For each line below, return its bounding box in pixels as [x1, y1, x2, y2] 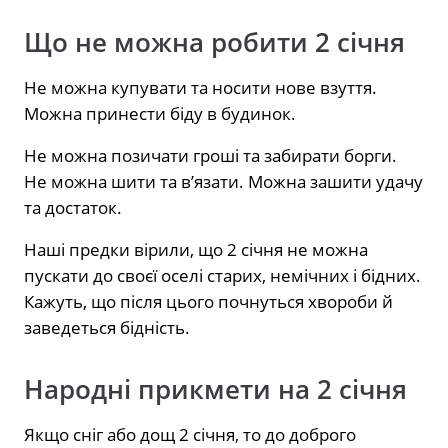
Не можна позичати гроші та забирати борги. [24, 143, 397, 167]
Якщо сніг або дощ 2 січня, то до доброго [24, 422, 356, 446]
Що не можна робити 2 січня [24, 24, 405, 60]
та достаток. [24, 195, 122, 219]
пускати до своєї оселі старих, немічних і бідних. [24, 263, 421, 287]
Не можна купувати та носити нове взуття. [24, 75, 377, 99]
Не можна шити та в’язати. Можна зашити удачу [24, 169, 423, 193]
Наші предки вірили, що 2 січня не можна [24, 237, 368, 261]
